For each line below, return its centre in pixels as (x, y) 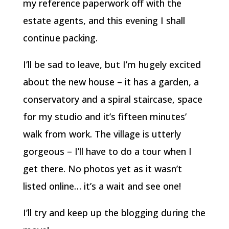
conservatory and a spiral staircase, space (112, 99)
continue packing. (60, 38)
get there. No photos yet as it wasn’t (102, 168)
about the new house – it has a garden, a (111, 82)
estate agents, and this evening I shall (104, 20)
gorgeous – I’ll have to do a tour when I (107, 151)
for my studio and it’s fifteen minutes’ (105, 116)
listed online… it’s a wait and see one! (102, 186)
